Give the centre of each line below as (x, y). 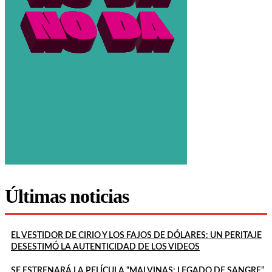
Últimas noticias (67, 196)
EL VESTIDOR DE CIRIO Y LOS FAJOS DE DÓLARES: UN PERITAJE (136, 235)
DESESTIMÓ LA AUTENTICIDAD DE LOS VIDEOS (105, 247)
